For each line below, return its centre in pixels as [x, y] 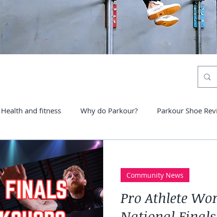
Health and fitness [31, 110]
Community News [155, 175]
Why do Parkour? [109, 110]
